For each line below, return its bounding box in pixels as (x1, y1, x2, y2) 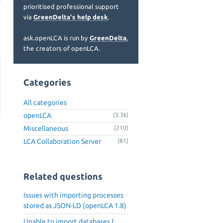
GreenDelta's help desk (33, 13, 108, 20)
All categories (23, 98, 67, 107)
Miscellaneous (23, 124, 68, 132)
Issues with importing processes (23, 191, 123, 200)
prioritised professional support (23, 3, 119, 10)
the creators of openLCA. (23, 45, 100, 52)
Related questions (23, 171, 103, 181)
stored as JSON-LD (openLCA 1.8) (23, 202, 126, 210)
